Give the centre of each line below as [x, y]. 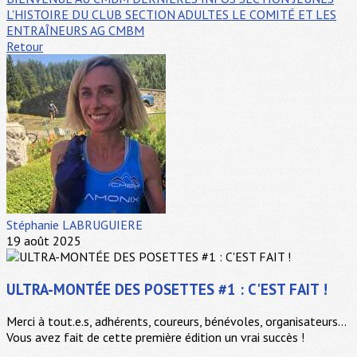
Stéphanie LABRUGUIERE [75, 225]
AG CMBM [117, 30]
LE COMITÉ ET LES [284, 14]
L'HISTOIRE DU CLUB [66, 14]
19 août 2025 [44, 241]
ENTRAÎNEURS [48, 30]
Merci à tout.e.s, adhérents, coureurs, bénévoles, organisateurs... [176, 322]
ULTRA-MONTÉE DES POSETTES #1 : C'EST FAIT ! [167, 289]
